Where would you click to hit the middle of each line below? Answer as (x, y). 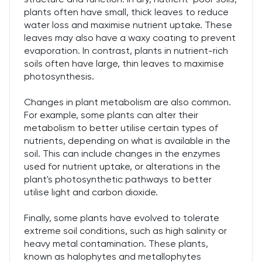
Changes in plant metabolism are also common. (127, 102)
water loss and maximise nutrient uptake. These (128, 25)
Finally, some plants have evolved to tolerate (122, 218)
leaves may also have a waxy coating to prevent (130, 38)
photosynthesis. (59, 76)
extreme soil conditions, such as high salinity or (125, 231)
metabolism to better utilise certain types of (121, 128)
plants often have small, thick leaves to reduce (126, 12)
